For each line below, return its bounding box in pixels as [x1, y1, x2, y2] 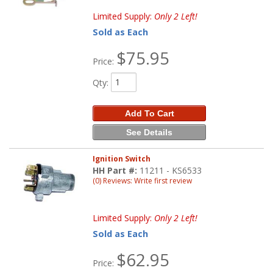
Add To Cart [124, 108, 174, 118]
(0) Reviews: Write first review [93, 175, 193, 186]
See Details [126, 127, 173, 137]
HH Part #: [93, 165, 140, 177]
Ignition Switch [93, 154, 151, 165]
